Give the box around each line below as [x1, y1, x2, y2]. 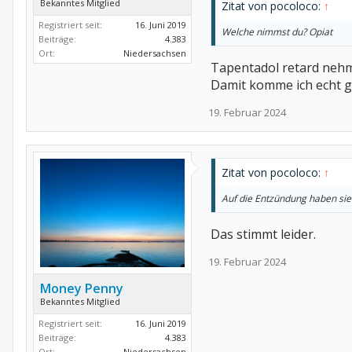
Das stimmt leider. [211, 225, 316, 244]
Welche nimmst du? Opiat [222, 25, 332, 39]
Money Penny [40, 280, 123, 298]
